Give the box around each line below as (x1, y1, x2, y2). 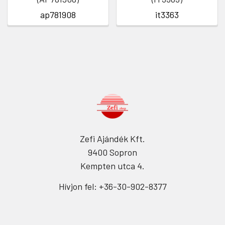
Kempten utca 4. (80, 160, 145, 172)
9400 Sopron (88, 147, 137, 158)
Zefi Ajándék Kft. (80, 133, 145, 145)
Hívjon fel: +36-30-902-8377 (58, 181, 167, 192)
